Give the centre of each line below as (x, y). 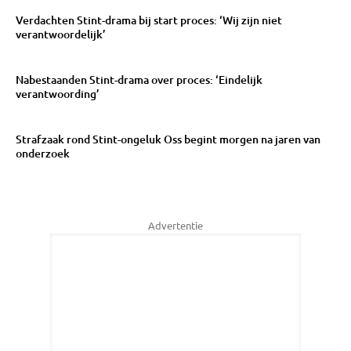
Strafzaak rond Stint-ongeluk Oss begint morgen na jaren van (168, 139)
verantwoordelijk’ (61, 34)
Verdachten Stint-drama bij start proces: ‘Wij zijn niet (149, 20)
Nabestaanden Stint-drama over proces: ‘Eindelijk (139, 79)
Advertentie (175, 225)
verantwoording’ (58, 93)
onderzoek (43, 153)
